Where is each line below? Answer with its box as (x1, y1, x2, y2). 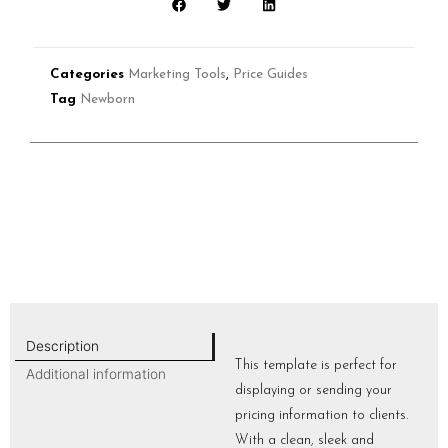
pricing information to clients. (235, 409, 408, 423)
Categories (50, 67, 124, 81)
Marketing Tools (128, 67, 226, 81)
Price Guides (233, 67, 308, 81)
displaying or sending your (235, 384, 392, 398)
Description (25, 338, 99, 355)
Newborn (80, 92, 135, 106)
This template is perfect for (235, 359, 397, 373)
